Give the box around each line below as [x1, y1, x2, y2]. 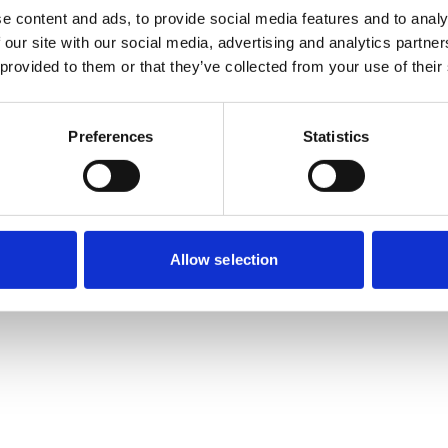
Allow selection [169, 250, 279, 268]
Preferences [68, 127, 154, 145]
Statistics [303, 127, 369, 145]
